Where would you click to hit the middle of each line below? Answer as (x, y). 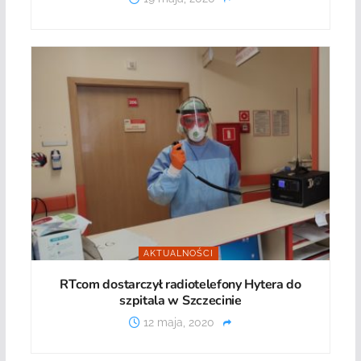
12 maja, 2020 (178, 322)
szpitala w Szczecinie (180, 300)
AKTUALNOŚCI (178, 253)
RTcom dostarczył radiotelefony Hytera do (180, 284)
